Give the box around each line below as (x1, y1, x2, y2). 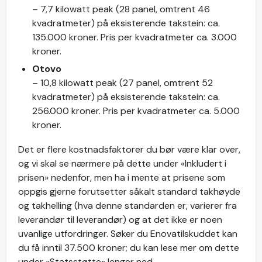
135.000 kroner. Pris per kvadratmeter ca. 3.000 (32, 30, 237, 43)
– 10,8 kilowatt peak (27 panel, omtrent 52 (32, 76, 213, 89)
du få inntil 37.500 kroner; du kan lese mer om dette (18, 241, 239, 254)
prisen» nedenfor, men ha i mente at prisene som (18, 171, 225, 184)
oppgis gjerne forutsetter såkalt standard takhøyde (18, 185, 240, 198)
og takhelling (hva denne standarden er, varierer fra (18, 199, 237, 212)
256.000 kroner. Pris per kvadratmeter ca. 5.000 (32, 104, 240, 117)
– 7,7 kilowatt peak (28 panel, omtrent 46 (32, 2, 210, 15)
